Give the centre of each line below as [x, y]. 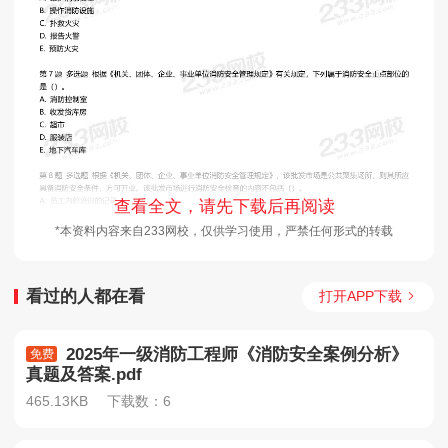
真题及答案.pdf [84, 375]
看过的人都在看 [86, 296]
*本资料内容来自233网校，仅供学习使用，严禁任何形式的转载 [224, 230]
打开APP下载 [360, 295]
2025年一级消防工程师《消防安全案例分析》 [234, 355]
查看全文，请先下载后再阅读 [224, 207]
